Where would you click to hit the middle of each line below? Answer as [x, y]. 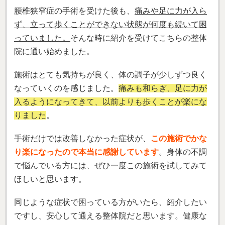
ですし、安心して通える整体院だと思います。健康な [110, 216]
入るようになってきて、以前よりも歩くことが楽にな [110, 101]
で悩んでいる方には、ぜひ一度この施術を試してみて [110, 166]
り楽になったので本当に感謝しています [86, 152]
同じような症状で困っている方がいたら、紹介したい [110, 202]
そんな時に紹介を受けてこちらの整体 [139, 38]
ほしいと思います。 [50, 179]
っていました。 [42, 38]
